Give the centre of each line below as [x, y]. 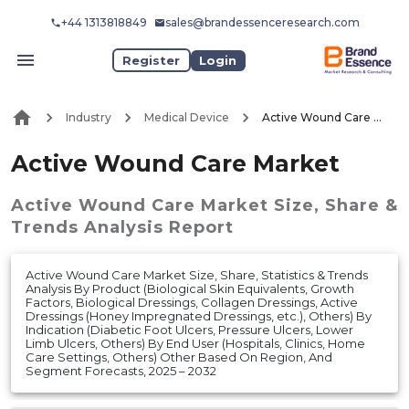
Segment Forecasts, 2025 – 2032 [121, 370]
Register [152, 60]
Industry [89, 118]
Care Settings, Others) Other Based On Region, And [179, 357]
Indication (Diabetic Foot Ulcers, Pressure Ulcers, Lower [189, 329]
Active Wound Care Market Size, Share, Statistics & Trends [197, 274]
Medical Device [187, 118]
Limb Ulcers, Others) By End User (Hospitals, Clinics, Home [195, 343]
